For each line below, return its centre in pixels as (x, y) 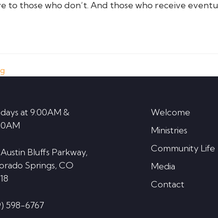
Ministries (169, 130)
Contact (167, 184)
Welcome (170, 112)
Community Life (183, 148)
